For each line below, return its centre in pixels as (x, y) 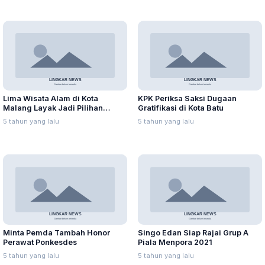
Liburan (17, 118)
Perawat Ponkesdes (40, 242)
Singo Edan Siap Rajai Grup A (193, 232)
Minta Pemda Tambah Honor (56, 232)
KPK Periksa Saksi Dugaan (187, 99)
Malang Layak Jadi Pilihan (53, 108)
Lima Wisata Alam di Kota (51, 99)
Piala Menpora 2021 (175, 242)
